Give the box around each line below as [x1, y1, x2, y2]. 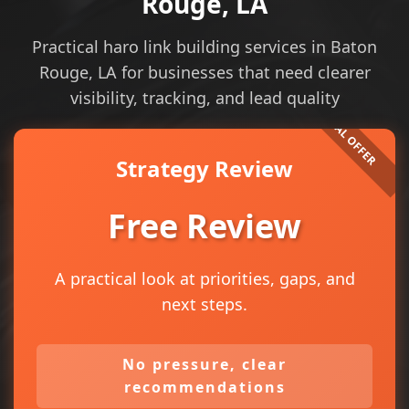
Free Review [108, 204, 301, 248]
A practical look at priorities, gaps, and [54, 267, 355, 289]
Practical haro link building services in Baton [32, 36, 377, 58]
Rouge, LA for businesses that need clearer [38, 61, 371, 83]
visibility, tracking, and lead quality [69, 87, 340, 109]
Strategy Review [116, 153, 293, 184]
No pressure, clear [122, 354, 287, 374]
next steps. [162, 293, 247, 315]
